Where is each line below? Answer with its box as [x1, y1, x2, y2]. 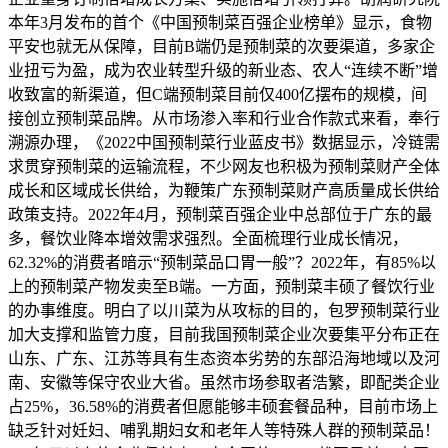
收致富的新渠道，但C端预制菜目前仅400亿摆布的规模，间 [8, 86, 427, 104]
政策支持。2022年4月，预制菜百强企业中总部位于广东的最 [8, 206, 432, 224]
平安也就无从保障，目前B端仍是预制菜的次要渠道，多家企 [8, 38, 435, 56]
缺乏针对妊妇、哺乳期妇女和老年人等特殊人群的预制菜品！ [8, 422, 440, 440]
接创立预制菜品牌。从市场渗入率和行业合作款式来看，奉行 [8, 110, 440, 128]
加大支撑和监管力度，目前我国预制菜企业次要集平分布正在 [8, 326, 440, 344]
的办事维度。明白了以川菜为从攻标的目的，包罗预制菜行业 [8, 302, 440, 320]
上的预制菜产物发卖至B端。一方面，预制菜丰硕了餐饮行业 [8, 278, 435, 296]
